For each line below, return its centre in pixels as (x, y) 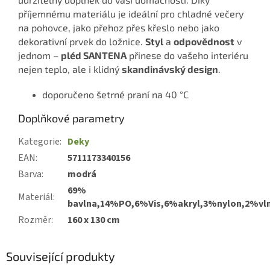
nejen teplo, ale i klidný (70, 69)
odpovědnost (204, 41)
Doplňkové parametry (71, 118)
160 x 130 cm (94, 220)
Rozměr (35, 220)
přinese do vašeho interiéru (187, 55)
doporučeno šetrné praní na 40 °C (115, 94)
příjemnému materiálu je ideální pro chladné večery (131, 13)
